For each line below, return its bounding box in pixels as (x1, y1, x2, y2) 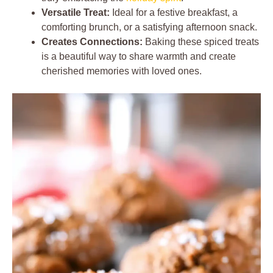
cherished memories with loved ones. (41, 66, 202, 76)
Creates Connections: (41, 37, 143, 47)
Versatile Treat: (41, 7, 110, 18)
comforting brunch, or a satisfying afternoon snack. (41, 22, 257, 32)
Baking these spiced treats (143, 37, 259, 47)
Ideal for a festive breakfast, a (110, 7, 238, 18)
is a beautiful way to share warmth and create (41, 51, 236, 62)
